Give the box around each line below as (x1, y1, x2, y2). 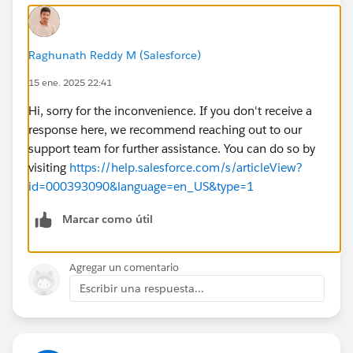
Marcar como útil (62, 211, 153, 226)
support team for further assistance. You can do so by (28, 140, 315, 156)
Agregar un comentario (69, 260, 179, 274)
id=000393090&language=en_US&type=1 (28, 178, 254, 194)
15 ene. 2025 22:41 (28, 75, 112, 89)
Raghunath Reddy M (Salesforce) (28, 47, 201, 62)
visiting (28, 159, 69, 175)
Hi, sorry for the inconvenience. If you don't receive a (28, 102, 312, 118)
